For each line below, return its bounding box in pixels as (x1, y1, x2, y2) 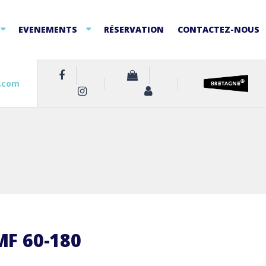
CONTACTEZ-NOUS (177, 24, 259, 35)
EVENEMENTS (18, 24, 78, 35)
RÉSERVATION (104, 24, 164, 35)
